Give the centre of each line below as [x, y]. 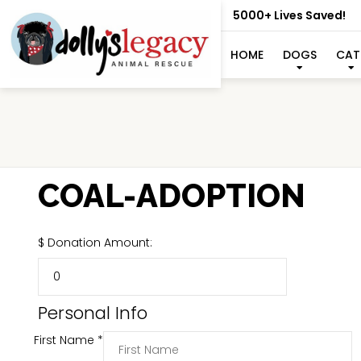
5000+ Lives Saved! [289, 15]
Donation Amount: [100, 243]
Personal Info [93, 313]
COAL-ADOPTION [172, 195]
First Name [66, 340]
